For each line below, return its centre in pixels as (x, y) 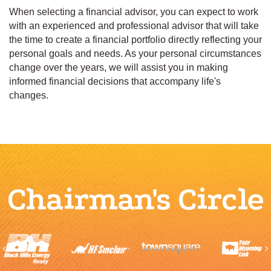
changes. (29, 96)
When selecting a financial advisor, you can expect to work (134, 12)
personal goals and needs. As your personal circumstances (135, 54)
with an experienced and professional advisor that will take (134, 26)
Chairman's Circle (135, 200)
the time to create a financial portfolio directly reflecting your (135, 40)
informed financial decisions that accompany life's (115, 82)
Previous (25, 248)
